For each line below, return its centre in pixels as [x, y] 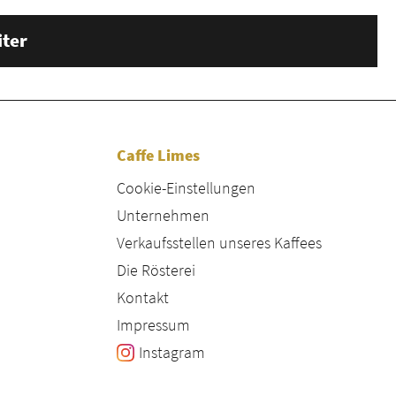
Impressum [153, 325]
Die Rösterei [156, 270]
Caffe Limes [158, 156]
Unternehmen [163, 216]
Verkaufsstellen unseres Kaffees [219, 243]
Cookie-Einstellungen [186, 188]
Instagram [172, 353]
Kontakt [143, 298]
